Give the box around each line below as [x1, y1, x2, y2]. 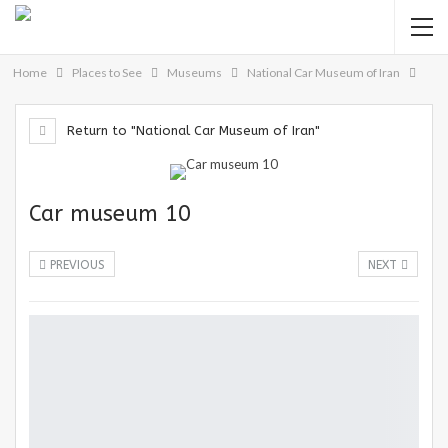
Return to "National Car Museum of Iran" [63, 123, 320, 138]
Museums [167, 65, 222, 80]
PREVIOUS [46, 258, 105, 272]
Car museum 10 [29, 201, 191, 227]
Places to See [72, 65, 142, 80]
